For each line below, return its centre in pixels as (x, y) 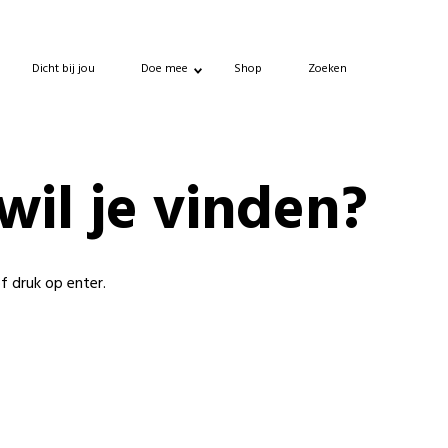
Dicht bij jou (63, 68)
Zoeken (327, 68)
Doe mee (164, 68)
